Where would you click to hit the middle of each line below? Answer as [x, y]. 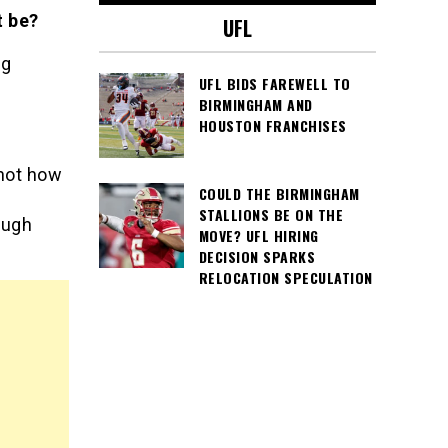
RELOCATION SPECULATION [285, 277]
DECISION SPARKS [256, 256]
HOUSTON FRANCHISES [272, 125]
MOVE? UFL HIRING [258, 235]
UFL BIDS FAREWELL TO [274, 83]
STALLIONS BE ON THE [270, 214]
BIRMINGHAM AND [255, 104]
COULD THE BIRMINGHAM [279, 193]
